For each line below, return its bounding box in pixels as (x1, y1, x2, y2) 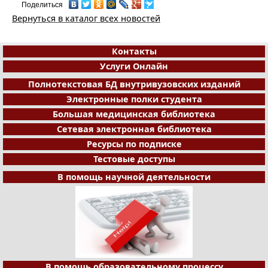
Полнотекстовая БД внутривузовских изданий (28, 78, 240, 90)
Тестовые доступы (93, 153, 175, 165)
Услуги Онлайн (100, 60, 168, 72)
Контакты (111, 45, 157, 57)
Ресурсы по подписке (86, 138, 182, 150)
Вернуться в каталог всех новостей (12, 12, 160, 24)
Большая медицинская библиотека (53, 108, 215, 120)
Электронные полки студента (66, 93, 202, 105)
